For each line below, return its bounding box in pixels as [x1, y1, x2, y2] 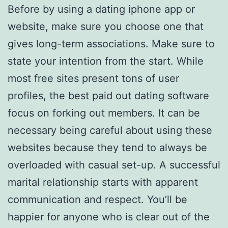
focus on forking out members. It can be [8, 107, 200, 120]
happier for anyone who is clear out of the [8, 211, 210, 223]
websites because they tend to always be [8, 141, 207, 154]
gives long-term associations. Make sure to [8, 38, 215, 50]
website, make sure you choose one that [8, 20, 204, 33]
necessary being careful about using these [8, 124, 212, 137]
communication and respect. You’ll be [8, 193, 187, 206]
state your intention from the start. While [8, 55, 204, 68]
